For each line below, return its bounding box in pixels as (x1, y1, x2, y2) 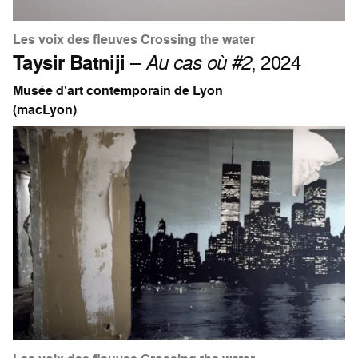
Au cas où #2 (145, 48, 251, 75)
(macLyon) (13, 100, 77, 119)
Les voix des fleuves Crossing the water (13, 30, 255, 49)
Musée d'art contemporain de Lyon (13, 81, 223, 100)
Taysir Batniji (13, 48, 125, 76)
